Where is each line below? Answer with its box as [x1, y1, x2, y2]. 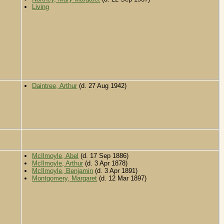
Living [32, 3, 49, 11]
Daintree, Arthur [32, 82, 77, 90]
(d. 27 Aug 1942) [77, 82, 127, 90]
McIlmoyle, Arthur [32, 159, 83, 167]
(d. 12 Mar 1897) [97, 174, 147, 182]
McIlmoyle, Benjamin [32, 167, 93, 175]
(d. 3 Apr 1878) [83, 159, 128, 167]
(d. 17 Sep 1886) [78, 152, 129, 160]
